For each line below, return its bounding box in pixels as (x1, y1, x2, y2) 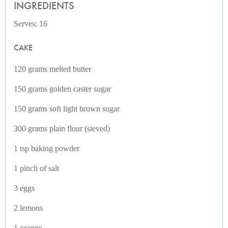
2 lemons (14, 203, 43, 212)
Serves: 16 (14, 19, 47, 28)
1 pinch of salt (14, 163, 59, 173)
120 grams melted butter (14, 64, 91, 73)
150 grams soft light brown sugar (14, 104, 120, 113)
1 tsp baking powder (14, 144, 79, 153)
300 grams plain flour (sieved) (14, 124, 110, 133)
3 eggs (14, 183, 35, 192)
